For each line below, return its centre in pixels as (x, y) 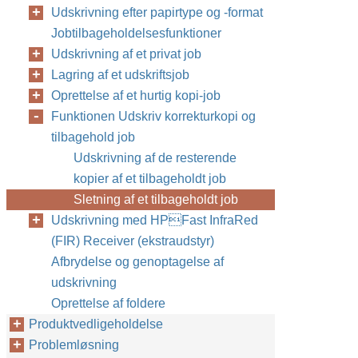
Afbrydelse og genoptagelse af (137, 262)
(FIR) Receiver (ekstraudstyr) (133, 241)
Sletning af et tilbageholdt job (156, 199)
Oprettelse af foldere (108, 303)
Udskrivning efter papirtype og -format (157, 12)
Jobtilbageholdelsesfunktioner (136, 33)
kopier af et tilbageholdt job (150, 179)
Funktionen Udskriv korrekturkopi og (153, 116)
